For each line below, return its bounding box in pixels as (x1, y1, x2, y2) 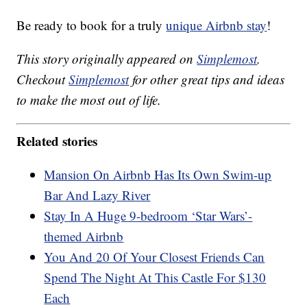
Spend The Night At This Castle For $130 (44, 269, 267, 286)
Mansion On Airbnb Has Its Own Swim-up (44, 166, 272, 184)
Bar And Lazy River (44, 186, 151, 204)
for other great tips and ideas (129, 70, 285, 88)
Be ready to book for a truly (16, 16, 167, 34)
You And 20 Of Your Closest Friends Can (44, 248, 265, 266)
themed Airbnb (44, 228, 124, 245)
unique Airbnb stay (166, 16, 267, 34)
